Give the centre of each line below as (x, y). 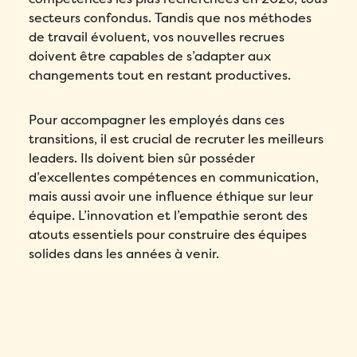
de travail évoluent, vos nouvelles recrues (157, 37)
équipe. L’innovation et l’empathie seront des (169, 216)
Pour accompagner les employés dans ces (157, 120)
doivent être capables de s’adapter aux (150, 57)
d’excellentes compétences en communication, (174, 178)
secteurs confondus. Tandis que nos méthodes (171, 18)
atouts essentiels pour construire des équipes (168, 235)
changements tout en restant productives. (160, 76)
